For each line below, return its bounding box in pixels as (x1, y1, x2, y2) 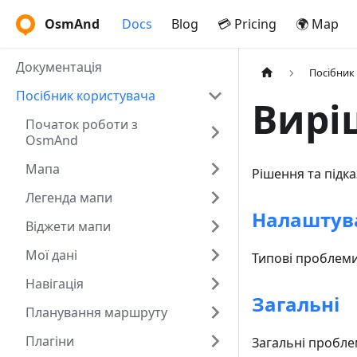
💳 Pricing (218, 15, 277, 33)
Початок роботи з (25, 116, 138, 133)
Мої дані (25, 246, 77, 264)
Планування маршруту (25, 304, 167, 321)
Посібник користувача (16, 87, 155, 104)
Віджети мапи (25, 218, 111, 235)
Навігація (25, 275, 84, 292)
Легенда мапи (25, 189, 112, 206)
